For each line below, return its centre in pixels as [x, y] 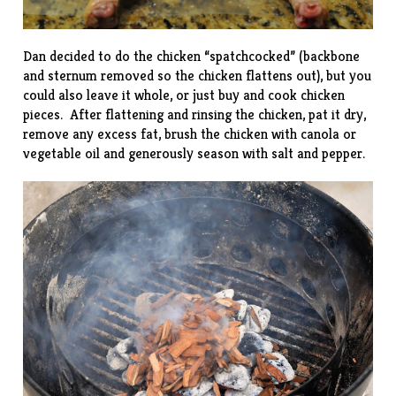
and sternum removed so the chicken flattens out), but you [198, 75]
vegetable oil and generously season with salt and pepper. [194, 153]
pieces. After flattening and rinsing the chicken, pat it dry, [195, 114]
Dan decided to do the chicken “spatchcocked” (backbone [192, 56]
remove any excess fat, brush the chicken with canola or [190, 133]
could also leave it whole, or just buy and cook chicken [184, 95]
